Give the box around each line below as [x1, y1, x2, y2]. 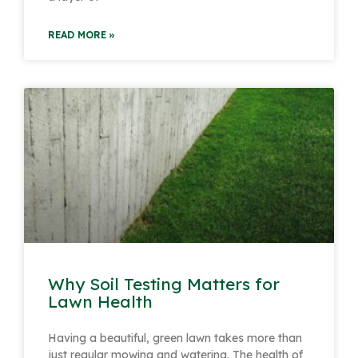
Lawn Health [48, 290, 153, 312]
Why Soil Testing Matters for [48, 272, 280, 294]
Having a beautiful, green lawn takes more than [48, 330, 302, 345]
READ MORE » [48, 28, 115, 41]
